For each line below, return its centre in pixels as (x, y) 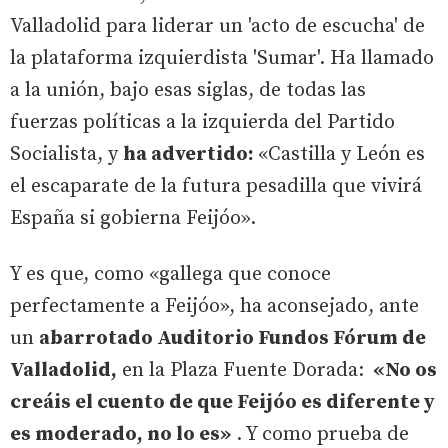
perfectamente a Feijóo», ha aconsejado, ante (214, 306)
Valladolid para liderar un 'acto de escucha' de (217, 26)
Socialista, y (66, 154)
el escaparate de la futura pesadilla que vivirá (216, 186)
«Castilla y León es (341, 154)
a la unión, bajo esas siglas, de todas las (188, 90)
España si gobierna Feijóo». (133, 218)
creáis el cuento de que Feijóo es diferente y (222, 402)
